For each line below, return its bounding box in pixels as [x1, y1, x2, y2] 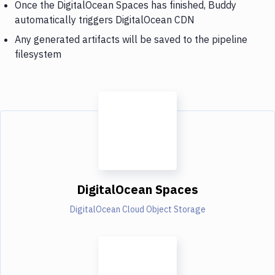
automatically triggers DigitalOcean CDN [15, 13, 195, 26]
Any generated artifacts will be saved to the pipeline [15, 33, 247, 45]
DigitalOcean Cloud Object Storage [69, 203, 206, 215]
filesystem [15, 47, 61, 60]
